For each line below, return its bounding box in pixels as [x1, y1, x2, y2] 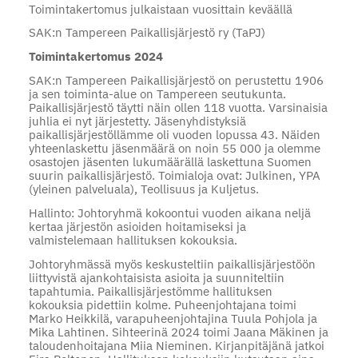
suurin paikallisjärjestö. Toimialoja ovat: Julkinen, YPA [28, 167, 320, 183]
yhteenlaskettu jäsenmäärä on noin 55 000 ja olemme [28, 140, 320, 156]
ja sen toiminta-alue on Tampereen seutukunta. [28, 86, 286, 101]
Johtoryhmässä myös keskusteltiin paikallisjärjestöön [28, 256, 316, 272]
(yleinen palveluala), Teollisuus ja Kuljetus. [28, 181, 259, 197]
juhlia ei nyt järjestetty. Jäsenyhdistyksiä [28, 113, 246, 129]
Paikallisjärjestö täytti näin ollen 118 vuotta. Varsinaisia [28, 99, 328, 115]
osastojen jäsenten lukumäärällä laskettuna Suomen [28, 153, 312, 169]
